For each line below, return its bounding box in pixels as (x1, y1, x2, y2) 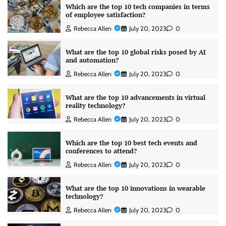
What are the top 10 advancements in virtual (65, 93, 205, 102)
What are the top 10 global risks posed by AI (65, 47, 206, 56)
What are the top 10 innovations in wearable (65, 184, 205, 193)
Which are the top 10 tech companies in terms (65, 2, 210, 11)
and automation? (65, 55, 119, 65)
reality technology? (65, 101, 125, 110)
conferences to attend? (65, 146, 137, 155)
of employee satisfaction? (65, 10, 145, 19)
